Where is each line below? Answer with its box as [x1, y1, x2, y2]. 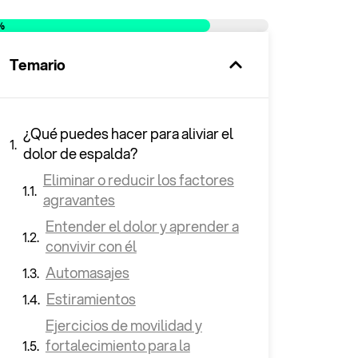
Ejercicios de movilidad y [45, 315, 202, 336]
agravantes [42, 189, 115, 210]
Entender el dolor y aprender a [45, 216, 239, 237]
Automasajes [45, 262, 129, 283]
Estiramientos [46, 288, 136, 309]
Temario [9, 54, 66, 75]
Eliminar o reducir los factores [42, 169, 234, 190]
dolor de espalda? [22, 143, 137, 164]
